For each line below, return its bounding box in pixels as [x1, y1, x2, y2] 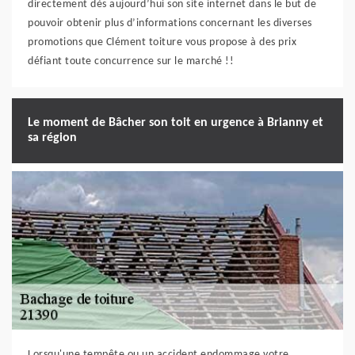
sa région [28, 131, 77, 144]
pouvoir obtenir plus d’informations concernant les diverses [28, 17, 312, 29]
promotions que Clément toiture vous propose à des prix [28, 36, 296, 48]
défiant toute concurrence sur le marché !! [28, 55, 234, 67]
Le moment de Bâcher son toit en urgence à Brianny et [28, 116, 323, 129]
